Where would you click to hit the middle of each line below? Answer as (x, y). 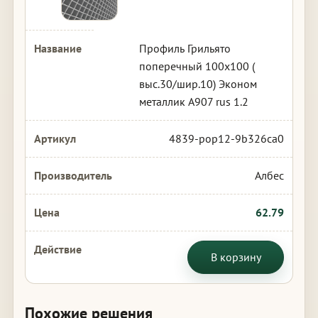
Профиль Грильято (185, 48)
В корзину (236, 257)
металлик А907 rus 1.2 (193, 102)
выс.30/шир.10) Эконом (198, 84)
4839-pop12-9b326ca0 (227, 138)
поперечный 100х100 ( (197, 66)
